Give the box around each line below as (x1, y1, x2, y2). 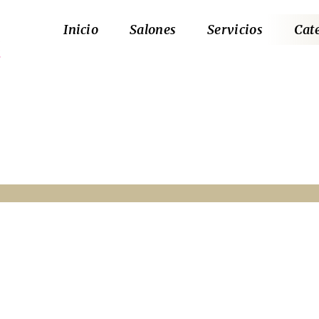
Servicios (207, 21, 263, 38)
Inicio (63, 21, 99, 38)
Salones (130, 21, 177, 38)
